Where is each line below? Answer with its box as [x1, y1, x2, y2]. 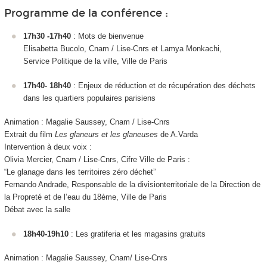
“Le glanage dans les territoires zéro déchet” [4, 167, 156, 177]
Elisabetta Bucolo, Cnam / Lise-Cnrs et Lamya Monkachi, [23, 44, 222, 54]
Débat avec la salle [4, 205, 70, 215]
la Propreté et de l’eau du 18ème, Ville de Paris [4, 193, 167, 202]
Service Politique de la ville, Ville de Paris [23, 57, 167, 66]
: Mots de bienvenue [73, 32, 144, 41]
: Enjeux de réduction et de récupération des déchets [71, 80, 256, 90]
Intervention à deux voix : [4, 142, 92, 152]
